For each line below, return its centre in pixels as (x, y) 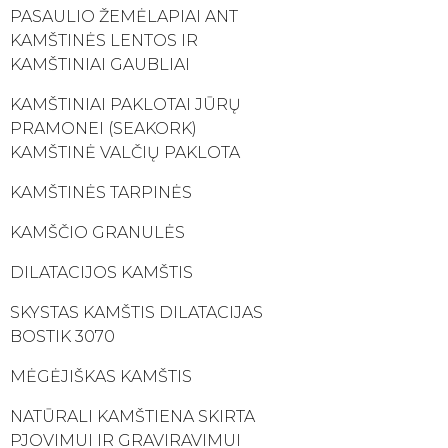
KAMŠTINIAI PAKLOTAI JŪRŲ (125, 104)
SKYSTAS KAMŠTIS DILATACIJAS (136, 312)
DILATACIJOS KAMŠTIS (101, 272)
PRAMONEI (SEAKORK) (103, 128)
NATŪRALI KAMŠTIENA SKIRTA (132, 416)
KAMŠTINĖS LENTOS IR (104, 40)
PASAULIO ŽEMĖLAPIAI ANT (124, 16)
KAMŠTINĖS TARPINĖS (101, 192)
